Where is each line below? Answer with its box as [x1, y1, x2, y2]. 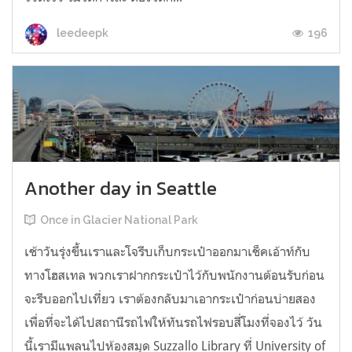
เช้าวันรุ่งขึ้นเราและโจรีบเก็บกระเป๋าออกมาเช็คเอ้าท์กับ [24, 244, 310, 260]
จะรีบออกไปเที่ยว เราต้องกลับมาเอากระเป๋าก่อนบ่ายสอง [24, 291, 316, 307]
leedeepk [54, 27, 108, 40]
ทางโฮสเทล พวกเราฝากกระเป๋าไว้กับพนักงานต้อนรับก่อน [24, 267, 324, 284]
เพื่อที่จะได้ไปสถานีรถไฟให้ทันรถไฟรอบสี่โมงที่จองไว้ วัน [24, 314, 322, 331]
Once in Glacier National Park [40, 214, 198, 227]
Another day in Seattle [24, 174, 217, 203]
